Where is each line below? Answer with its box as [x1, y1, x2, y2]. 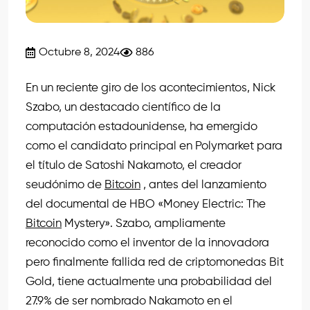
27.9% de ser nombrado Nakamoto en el [26, 295, 232, 308]
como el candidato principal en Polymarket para [26, 140, 282, 153]
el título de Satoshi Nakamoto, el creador [26, 160, 241, 172]
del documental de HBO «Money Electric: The [26, 199, 266, 211]
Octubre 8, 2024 [39, 47, 120, 59]
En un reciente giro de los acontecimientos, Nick [26, 82, 275, 95]
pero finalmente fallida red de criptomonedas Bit [26, 257, 284, 269]
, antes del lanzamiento [143, 179, 266, 192]
